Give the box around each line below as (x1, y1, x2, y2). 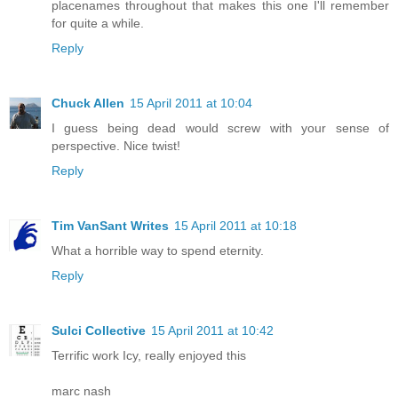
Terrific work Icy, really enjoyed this (52, 348, 246, 363)
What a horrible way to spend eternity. (52, 243, 264, 259)
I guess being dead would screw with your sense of (52, 121, 389, 136)
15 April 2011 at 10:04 (130, 96, 252, 111)
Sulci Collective (52, 323, 146, 338)
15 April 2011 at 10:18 (174, 219, 297, 234)
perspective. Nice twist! (52, 139, 180, 154)
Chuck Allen (52, 96, 124, 111)
